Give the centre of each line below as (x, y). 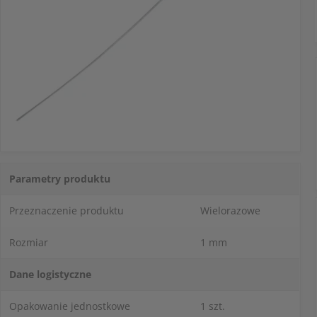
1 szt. (213, 306)
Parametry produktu (60, 179)
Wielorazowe (230, 211)
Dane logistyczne (50, 274)
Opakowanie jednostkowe (70, 306)
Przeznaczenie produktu (67, 211)
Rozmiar (29, 242)
